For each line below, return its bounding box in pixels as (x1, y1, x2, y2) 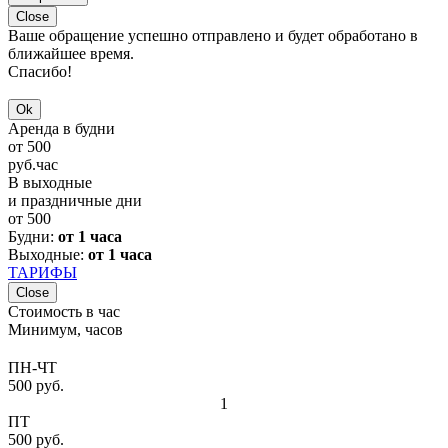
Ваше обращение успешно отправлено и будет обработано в (8, 27, 418, 45)
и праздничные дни (8, 192, 142, 210)
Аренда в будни (8, 120, 115, 138)
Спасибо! (8, 63, 72, 81)
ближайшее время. (8, 45, 134, 63)
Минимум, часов (8, 321, 123, 339)
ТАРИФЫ (8, 264, 77, 282)
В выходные (8, 174, 92, 192)
